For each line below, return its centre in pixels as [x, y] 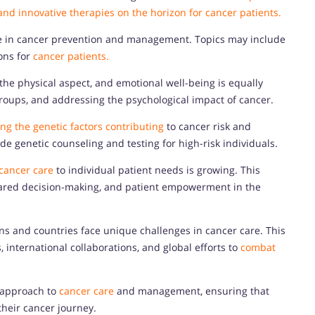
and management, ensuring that [192, 290]
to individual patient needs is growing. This [157, 169]
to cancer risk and [207, 126]
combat [258, 247]
